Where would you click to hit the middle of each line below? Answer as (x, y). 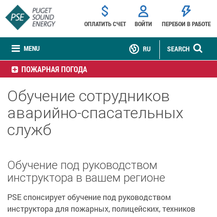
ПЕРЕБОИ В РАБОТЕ (186, 24)
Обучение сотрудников (89, 96)
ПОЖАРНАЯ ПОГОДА (54, 69)
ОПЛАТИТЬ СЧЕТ (105, 24)
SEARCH (178, 49)
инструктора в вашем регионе (86, 178)
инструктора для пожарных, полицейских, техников (101, 209)
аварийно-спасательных (95, 113)
